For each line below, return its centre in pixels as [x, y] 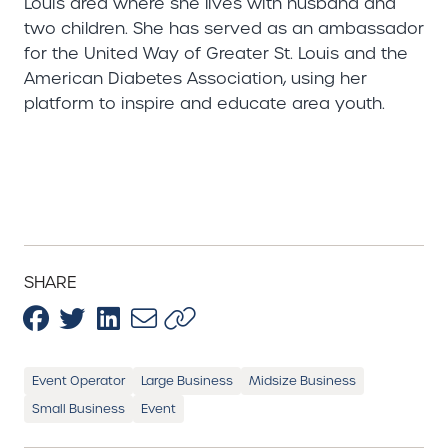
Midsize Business [302, 380]
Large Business [187, 380]
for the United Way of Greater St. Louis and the [216, 53]
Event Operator [78, 380]
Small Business [78, 408]
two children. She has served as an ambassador [224, 28]
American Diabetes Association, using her [195, 78]
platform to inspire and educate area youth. [204, 103]
